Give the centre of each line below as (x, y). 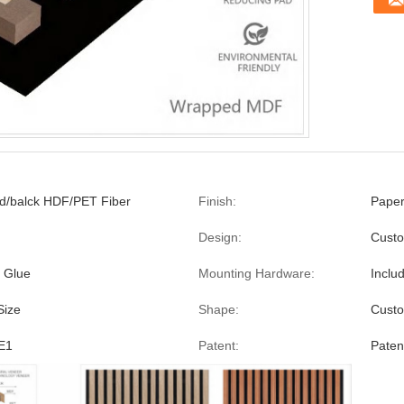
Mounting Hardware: (257, 273)
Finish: (217, 201)
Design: (220, 237)
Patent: (219, 345)
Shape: (219, 309)
